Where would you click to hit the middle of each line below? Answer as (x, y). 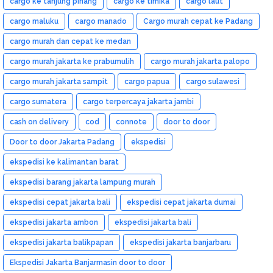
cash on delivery (39, 122)
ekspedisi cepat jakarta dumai (181, 202)
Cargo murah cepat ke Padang (198, 21)
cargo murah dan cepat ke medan (70, 41)
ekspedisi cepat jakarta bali (60, 202)
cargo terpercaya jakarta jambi (138, 101)
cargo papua (147, 81)
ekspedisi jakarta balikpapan (62, 242)
